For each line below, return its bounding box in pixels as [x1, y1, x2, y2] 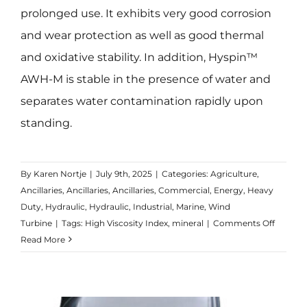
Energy [213, 184, 243, 195]
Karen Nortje [33, 168, 86, 179]
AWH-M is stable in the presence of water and [20, 72, 271, 86]
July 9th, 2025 [95, 168, 152, 179]
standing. [20, 116, 72, 130]
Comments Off [212, 217, 275, 228]
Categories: [161, 168, 210, 179]
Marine [175, 201, 204, 212]
